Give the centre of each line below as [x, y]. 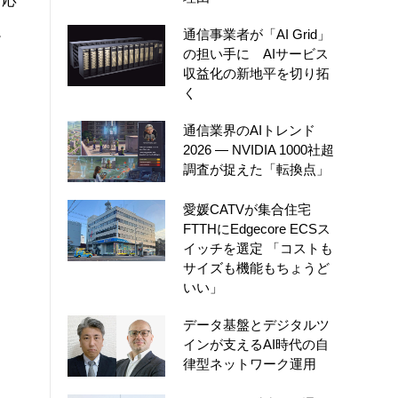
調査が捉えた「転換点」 [256, 169]
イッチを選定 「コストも [258, 248]
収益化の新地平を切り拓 [256, 73]
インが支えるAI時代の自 [256, 344]
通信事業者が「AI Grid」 [257, 34]
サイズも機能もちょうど [256, 267]
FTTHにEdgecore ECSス [257, 228]
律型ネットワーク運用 [250, 363]
